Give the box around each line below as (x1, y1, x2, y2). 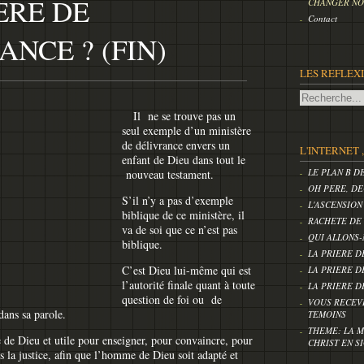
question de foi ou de (122, 292, 222, 308)
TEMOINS (308, 308, 346, 320)
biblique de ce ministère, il (122, 207, 245, 223)
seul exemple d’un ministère (122, 123, 251, 139)
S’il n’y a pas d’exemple (122, 193, 233, 209)
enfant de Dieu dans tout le (122, 152, 245, 168)
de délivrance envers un (122, 137, 230, 154)
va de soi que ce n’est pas (122, 222, 237, 238)
